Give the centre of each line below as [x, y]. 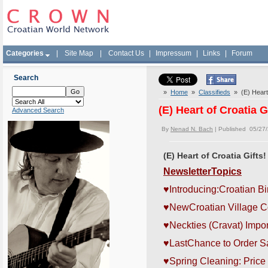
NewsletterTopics [202, 171]
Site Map [79, 53]
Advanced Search [38, 110]
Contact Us [126, 53]
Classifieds [214, 92]
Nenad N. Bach [192, 129]
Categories [25, 53]
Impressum [173, 53]
